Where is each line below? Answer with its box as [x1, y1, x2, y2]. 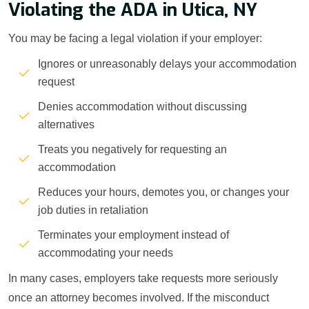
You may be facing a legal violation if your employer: [8, 32, 262, 45]
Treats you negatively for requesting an [38, 143, 227, 156]
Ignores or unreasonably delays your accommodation [38, 58, 297, 70]
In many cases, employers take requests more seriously [8, 272, 278, 285]
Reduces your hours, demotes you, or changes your [38, 186, 289, 199]
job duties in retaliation [38, 204, 148, 217]
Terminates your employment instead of [38, 229, 229, 241]
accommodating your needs [38, 247, 173, 259]
